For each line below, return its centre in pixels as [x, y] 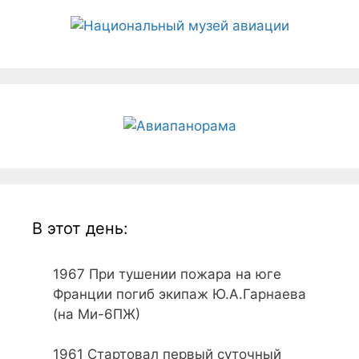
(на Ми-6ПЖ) [96, 314]
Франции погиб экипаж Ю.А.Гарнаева [179, 294]
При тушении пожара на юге [185, 274]
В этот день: [80, 228]
